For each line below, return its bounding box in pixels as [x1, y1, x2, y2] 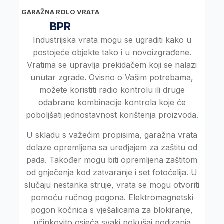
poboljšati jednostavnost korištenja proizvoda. [25, 110, 198, 120]
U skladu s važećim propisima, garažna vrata [26, 130, 197, 140]
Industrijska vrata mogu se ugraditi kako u [32, 35, 191, 45]
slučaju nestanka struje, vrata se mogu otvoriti [24, 180, 199, 190]
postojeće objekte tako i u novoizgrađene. [32, 47, 191, 58]
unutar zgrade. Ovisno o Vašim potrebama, [30, 72, 193, 83]
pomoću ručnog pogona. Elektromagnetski [30, 192, 193, 203]
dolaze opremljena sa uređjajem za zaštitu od [26, 142, 197, 153]
